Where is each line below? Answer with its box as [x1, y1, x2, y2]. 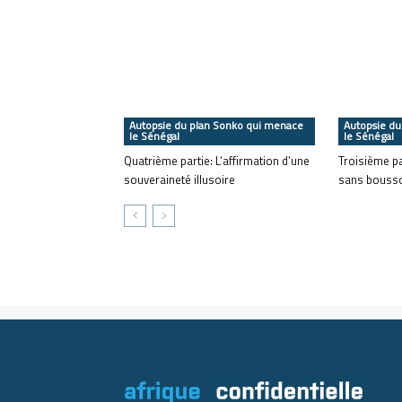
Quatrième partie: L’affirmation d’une [124, 152, 310, 170]
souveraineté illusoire [124, 170, 235, 188]
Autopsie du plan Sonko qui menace [129, 117, 303, 134]
